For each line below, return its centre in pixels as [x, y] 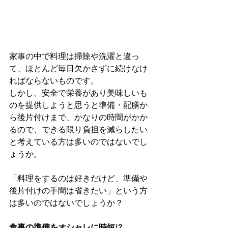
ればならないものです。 [54, 81]
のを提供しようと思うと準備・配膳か [78, 105]
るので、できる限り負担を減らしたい [78, 130]
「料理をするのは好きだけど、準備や [78, 179]
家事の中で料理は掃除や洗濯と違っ [74, 56]
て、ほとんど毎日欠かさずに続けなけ [78, 69]
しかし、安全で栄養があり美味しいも [78, 93]
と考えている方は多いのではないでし [78, 142]
